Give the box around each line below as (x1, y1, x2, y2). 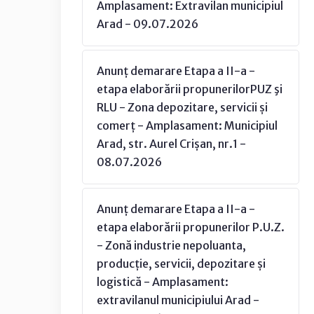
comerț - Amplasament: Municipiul (97, 118, 278, 132)
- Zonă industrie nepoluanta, (97, 238, 246, 252)
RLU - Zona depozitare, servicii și (97, 100, 268, 114)
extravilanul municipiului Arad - (97, 293, 259, 307)
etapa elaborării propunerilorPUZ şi (97, 82, 282, 96)
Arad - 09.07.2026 (97, 17, 198, 31)
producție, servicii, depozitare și (97, 257, 266, 271)
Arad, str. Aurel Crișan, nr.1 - (97, 137, 246, 151)
